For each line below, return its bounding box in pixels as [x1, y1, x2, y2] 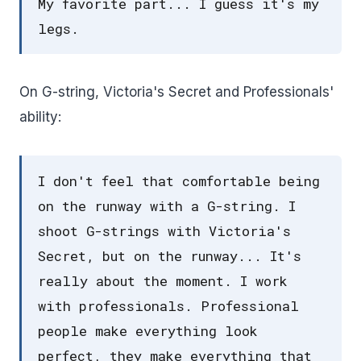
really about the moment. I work [38, 272, 288, 291]
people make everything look [38, 322, 258, 341]
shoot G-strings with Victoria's [38, 222, 291, 241]
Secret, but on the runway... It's [38, 247, 301, 266]
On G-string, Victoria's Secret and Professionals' [19, 84, 334, 101]
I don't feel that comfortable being [38, 172, 320, 191]
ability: [19, 109, 61, 126]
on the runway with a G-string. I [38, 197, 296, 216]
